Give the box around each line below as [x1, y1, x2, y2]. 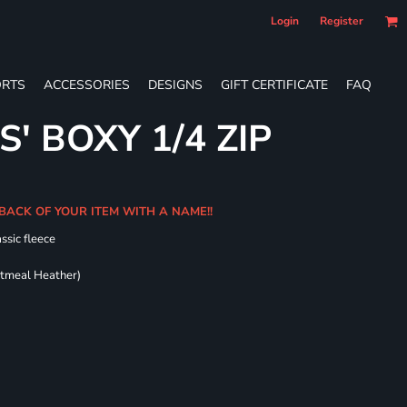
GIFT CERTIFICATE [221, 75, 328, 94]
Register [320, 14, 363, 28]
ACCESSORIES [44, 75, 130, 94]
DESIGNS [148, 75, 203, 94]
